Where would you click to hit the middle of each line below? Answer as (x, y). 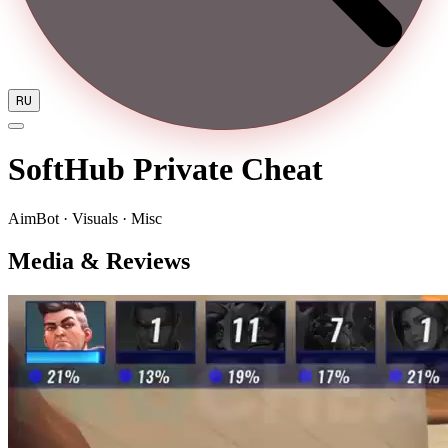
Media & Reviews (99, 260)
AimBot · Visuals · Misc (85, 218)
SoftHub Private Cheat (165, 169)
